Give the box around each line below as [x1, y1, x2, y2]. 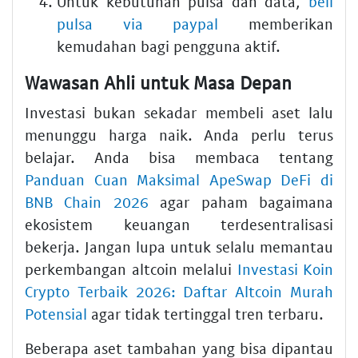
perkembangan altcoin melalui [25, 260, 237, 279]
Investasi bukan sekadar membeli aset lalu [25, 103, 333, 122]
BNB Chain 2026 [25, 193, 149, 212]
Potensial [25, 304, 87, 324]
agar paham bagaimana [148, 193, 334, 212]
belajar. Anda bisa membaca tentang [25, 148, 333, 167]
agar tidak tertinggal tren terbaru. [87, 304, 324, 324]
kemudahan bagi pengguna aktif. [57, 36, 280, 55]
